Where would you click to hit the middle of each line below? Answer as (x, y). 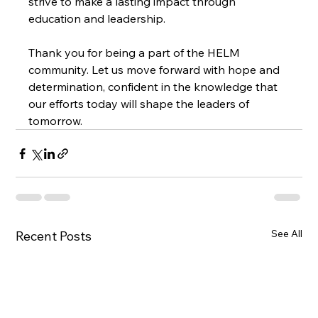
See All (286, 234)
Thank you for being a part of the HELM (136, 53)
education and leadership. (97, 18)
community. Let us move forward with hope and (156, 70)
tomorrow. (56, 121)
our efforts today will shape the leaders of (141, 104)
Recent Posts (54, 236)
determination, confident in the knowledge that (155, 87)
